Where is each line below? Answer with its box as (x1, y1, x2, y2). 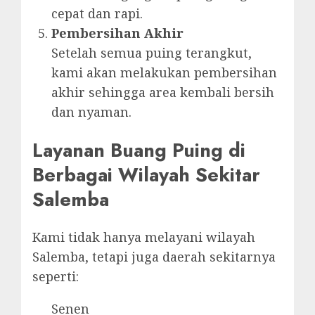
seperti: (32, 268, 79, 285)
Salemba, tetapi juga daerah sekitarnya (32, 248, 276, 266)
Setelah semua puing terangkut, (51, 44, 252, 62)
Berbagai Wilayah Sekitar (32, 160, 260, 188)
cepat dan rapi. (51, 5, 143, 22)
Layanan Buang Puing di (32, 136, 245, 164)
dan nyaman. (51, 103, 131, 121)
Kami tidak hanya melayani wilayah (32, 229, 255, 246)
